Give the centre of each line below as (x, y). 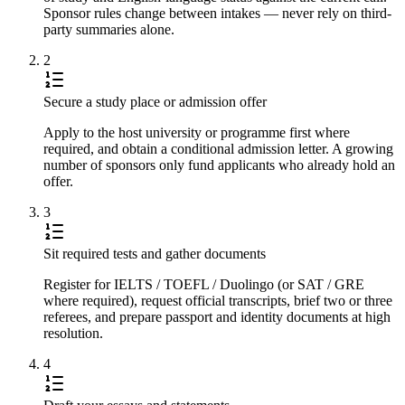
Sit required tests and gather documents (155, 254)
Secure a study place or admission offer (155, 102)
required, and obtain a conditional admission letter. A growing (218, 149)
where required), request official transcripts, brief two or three (218, 301)
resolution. (73, 334)
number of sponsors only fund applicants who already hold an (219, 165)
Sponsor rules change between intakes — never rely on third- (217, 14)
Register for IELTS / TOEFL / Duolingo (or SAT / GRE (204, 285)
